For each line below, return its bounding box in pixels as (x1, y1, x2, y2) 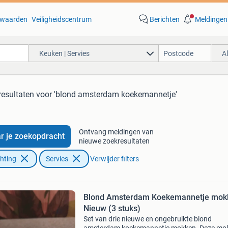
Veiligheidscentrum (31, 15, 92, 23)
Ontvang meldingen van (78, 128, 154, 136)
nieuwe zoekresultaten (78, 137, 150, 145)
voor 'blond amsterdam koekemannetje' (36, 90, 177, 99)
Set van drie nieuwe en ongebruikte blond (83, 215, 212, 223)
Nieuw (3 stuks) (83, 204, 140, 213)
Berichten (149, 15, 180, 23)
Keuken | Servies (39, 49, 90, 58)
